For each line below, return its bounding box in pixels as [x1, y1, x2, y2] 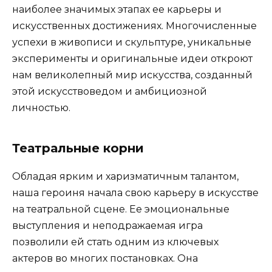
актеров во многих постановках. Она [12, 253, 198, 265]
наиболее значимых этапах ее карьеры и [12, 4, 222, 16]
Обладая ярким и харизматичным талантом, [12, 171, 239, 183]
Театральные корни [12, 141, 144, 156]
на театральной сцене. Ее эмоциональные [12, 203, 229, 216]
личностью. [12, 102, 70, 114]
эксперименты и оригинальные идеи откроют [12, 53, 253, 65]
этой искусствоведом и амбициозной [12, 86, 207, 98]
